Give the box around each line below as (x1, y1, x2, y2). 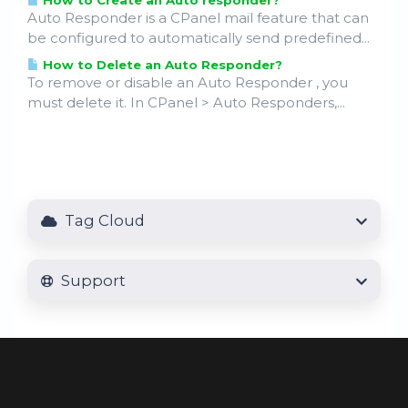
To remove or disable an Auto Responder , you (27, 74, 348, 92)
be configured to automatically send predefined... (27, 29, 370, 47)
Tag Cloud (57, 211, 145, 230)
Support (54, 271, 126, 291)
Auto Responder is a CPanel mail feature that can (27, 9, 369, 27)
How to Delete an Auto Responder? (39, 57, 282, 73)
